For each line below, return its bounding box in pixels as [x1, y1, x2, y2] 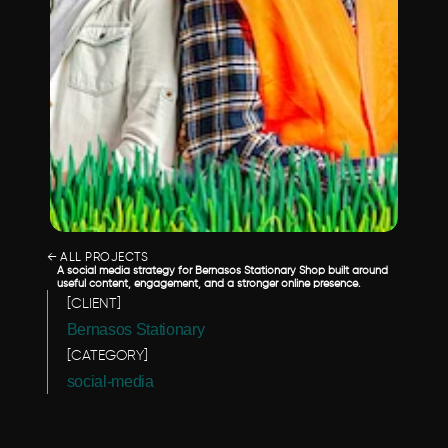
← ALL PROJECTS [46, 252, 149, 264]
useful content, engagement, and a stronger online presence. [56, 278, 361, 289]
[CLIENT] [66, 297, 121, 311]
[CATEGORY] [66, 349, 148, 363]
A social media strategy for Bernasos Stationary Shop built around [56, 265, 388, 276]
